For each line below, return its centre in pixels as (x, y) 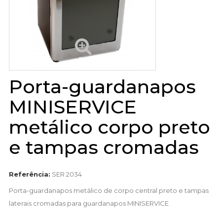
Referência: (29, 174)
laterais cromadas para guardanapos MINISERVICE (89, 203)
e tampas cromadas (104, 147)
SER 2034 (67, 174)
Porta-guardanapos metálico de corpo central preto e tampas (109, 191)
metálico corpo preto (109, 127)
